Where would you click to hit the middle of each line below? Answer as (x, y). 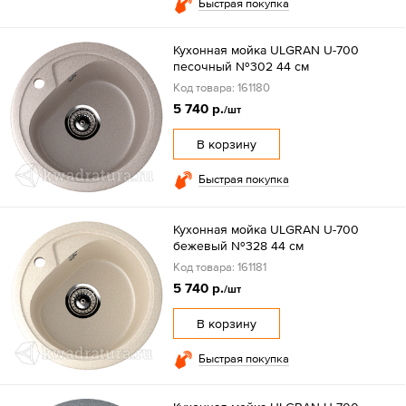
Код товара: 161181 (219, 266)
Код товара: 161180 (221, 88)
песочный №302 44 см (241, 67)
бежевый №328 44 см (238, 245)
